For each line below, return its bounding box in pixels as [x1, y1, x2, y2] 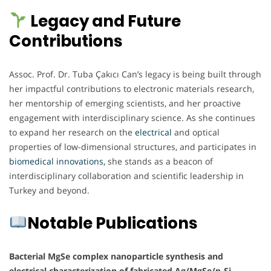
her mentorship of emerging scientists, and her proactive [9, 97, 241, 109]
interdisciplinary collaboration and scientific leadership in [9, 169, 244, 181]
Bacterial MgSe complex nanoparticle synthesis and [9, 250, 223, 262]
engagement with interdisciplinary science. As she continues [9, 111, 255, 123]
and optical [172, 126, 220, 138]
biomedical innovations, [9, 155, 105, 167]
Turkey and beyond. [9, 184, 90, 196]
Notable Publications [27, 212, 197, 234]
